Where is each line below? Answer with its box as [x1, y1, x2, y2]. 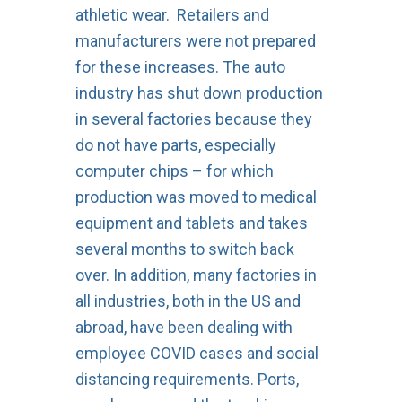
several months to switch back [74, 239, 294, 258]
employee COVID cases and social [74, 343, 319, 363]
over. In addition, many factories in [74, 265, 317, 284]
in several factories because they [74, 109, 312, 128]
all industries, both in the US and [74, 291, 301, 310]
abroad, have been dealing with [74, 317, 293, 336]
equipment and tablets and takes [74, 213, 308, 232]
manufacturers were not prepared [74, 31, 316, 50]
